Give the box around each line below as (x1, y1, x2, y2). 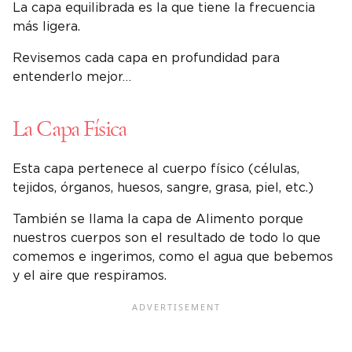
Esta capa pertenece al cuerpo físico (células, (13, 163, 299, 176)
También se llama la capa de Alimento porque (13, 213, 303, 226)
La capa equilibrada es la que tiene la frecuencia (13, 2, 315, 15)
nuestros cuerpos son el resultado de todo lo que (13, 232, 321, 245)
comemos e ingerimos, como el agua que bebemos (13, 251, 333, 264)
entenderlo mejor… (13, 71, 131, 84)
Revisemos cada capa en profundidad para (13, 52, 280, 65)
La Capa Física (13, 117, 127, 141)
